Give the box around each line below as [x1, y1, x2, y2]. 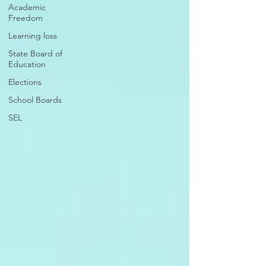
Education [8, 59, 46, 69]
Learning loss [8, 30, 57, 41]
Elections [8, 77, 42, 87]
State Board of [8, 48, 62, 59]
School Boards [8, 94, 62, 105]
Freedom [8, 12, 43, 23]
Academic [8, 2, 46, 12]
